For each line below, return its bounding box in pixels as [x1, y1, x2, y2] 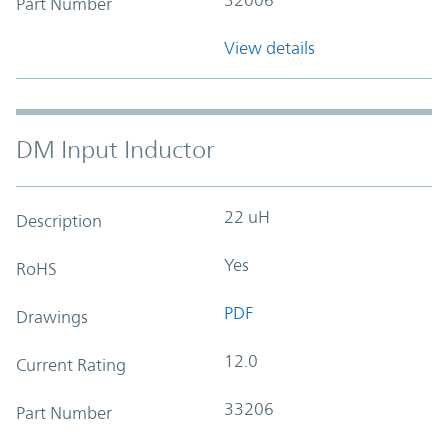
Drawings [16, 306, 88, 327]
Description [16, 210, 102, 231]
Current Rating [16, 354, 126, 375]
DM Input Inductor [16, 135, 215, 164]
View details [224, 37, 315, 58]
